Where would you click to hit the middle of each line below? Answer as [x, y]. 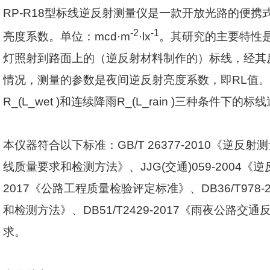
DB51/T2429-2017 [131, 210]
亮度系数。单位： [49, 37]
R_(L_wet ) [31, 102]
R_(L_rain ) [146, 102]
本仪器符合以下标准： [60, 145]
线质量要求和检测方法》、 [72, 167]
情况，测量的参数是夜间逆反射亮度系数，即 [118, 80]
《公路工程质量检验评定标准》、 [115, 189]
